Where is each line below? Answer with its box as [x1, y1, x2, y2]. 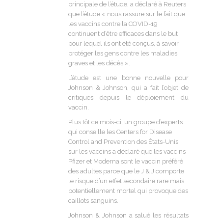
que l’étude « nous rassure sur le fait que [68, 10, 185, 18]
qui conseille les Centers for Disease [68, 128, 172, 136]
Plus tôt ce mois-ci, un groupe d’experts [68, 118, 183, 126]
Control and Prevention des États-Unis [68, 137, 178, 145]
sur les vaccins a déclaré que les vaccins [68, 147, 186, 155]
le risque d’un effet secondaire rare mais [68, 177, 184, 185]
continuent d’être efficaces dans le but [68, 29, 178, 37]
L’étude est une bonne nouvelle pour [68, 74, 189, 82]
